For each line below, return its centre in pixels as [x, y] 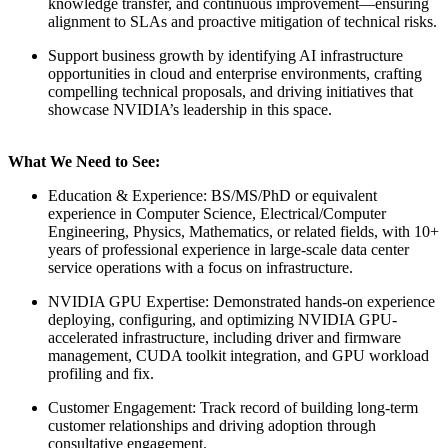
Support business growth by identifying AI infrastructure [225, 55]
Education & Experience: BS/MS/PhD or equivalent [212, 195]
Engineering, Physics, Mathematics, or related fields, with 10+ [243, 231]
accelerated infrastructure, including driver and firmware [224, 337]
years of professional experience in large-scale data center [228, 249]
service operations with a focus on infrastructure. [200, 267]
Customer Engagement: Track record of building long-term [233, 407]
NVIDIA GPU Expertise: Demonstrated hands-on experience [241, 301]
